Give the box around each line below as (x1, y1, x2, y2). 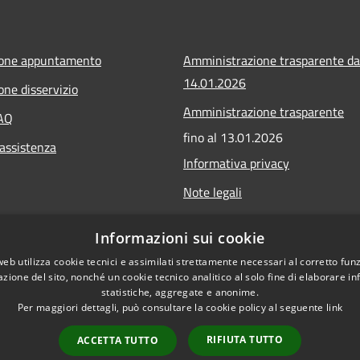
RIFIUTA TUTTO (207, 333, 284, 346)
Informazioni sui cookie (95, 228, 265, 247)
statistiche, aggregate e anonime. (101, 285, 259, 299)
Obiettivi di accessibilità (183, 239, 313, 260)
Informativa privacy (183, 153, 289, 173)
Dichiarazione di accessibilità (183, 211, 339, 231)
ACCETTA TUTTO (76, 333, 158, 347)
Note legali (183, 182, 242, 202)
